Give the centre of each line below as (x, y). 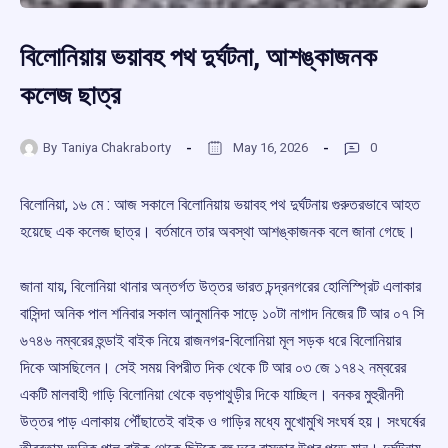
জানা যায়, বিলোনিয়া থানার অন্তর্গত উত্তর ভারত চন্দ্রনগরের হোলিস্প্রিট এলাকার (220, 287)
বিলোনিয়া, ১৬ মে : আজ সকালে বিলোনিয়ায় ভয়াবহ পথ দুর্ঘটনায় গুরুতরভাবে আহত (220, 205)
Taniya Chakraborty (116, 147)
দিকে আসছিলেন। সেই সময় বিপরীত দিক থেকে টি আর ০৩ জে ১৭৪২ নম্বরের (213, 368)
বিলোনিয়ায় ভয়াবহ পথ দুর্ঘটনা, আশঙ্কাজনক (198, 57)
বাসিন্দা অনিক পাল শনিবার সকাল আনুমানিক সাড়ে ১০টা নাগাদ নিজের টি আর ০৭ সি (222, 314)
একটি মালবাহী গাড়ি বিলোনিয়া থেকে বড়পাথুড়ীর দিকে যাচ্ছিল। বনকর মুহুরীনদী (212, 395)
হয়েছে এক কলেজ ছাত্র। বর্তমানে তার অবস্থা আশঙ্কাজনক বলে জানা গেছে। (218, 232)
